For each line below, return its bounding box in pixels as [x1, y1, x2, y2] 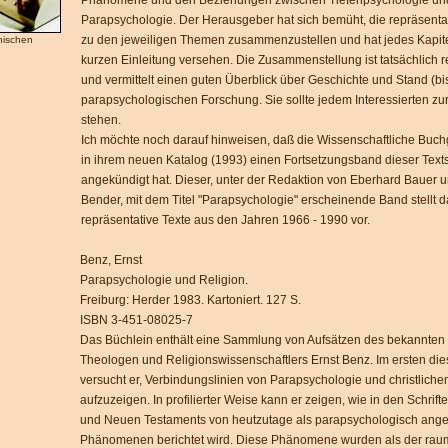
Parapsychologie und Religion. [80, 273, 248, 287]
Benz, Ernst [80, 253, 142, 267]
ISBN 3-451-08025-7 [80, 313, 193, 327]
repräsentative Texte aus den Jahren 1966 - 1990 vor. [81, 213, 370, 227]
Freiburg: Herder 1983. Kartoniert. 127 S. [80, 293, 301, 307]
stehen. [81, 113, 121, 127]
